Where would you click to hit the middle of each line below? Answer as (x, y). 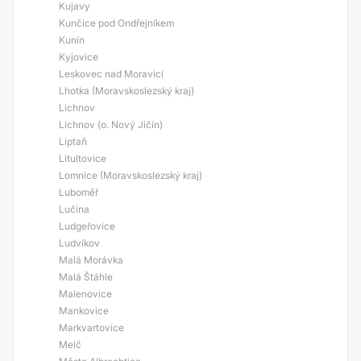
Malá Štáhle (86, 277)
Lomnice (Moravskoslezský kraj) (131, 175)
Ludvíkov (79, 243)
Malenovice (85, 294)
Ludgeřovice (87, 226)
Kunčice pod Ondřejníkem (116, 23)
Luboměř (79, 192)
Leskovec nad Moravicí (111, 74)
